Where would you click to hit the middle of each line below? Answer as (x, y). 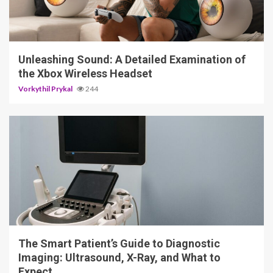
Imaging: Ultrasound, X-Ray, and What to (119, 258)
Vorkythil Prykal (46, 89)
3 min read (37, 27)
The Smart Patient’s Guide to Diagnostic (119, 244)
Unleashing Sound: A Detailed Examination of (132, 60)
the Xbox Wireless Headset (85, 74)
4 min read (37, 211)
